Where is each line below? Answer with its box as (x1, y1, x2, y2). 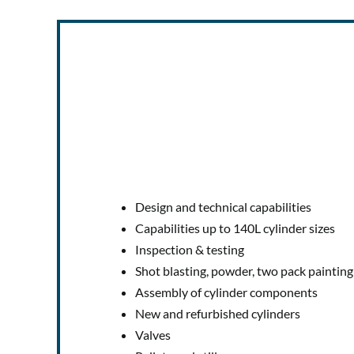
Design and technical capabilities (134, 199, 311, 215)
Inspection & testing (134, 242, 244, 258)
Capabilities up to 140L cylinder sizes (134, 220, 335, 236)
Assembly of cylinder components (134, 284, 318, 300)
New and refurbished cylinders (134, 306, 300, 322)
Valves (134, 327, 171, 343)
